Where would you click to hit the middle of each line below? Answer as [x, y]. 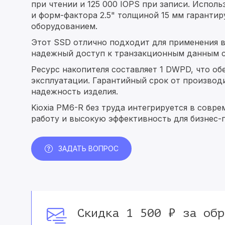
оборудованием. [64, 26]
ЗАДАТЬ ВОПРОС [88, 148]
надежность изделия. [75, 91]
